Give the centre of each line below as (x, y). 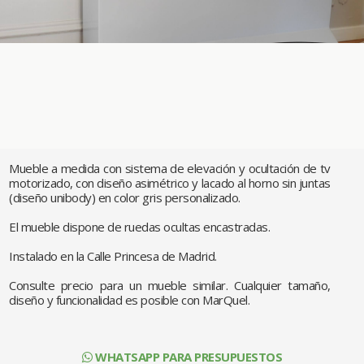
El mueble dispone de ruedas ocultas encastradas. (140, 227)
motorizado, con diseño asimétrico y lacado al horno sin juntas (170, 183)
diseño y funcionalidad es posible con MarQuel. (130, 300)
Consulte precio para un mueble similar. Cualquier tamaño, (170, 285)
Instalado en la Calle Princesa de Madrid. (113, 256)
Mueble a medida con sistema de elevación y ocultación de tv (170, 168)
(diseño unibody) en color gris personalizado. (125, 197)
